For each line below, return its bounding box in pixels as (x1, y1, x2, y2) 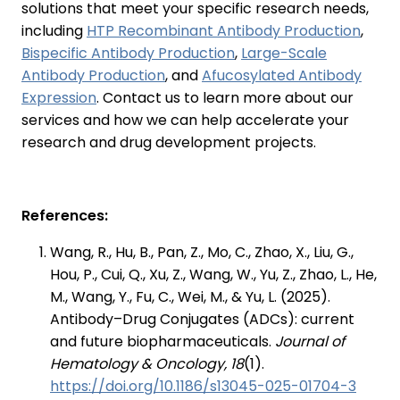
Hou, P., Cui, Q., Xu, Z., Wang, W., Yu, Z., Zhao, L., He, (50, 264, 377, 286)
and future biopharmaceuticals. (50, 331, 275, 353)
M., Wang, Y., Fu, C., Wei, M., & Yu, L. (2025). (50, 287, 330, 308)
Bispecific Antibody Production (21, 43, 235, 64)
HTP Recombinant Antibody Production (87, 21, 361, 42)
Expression (21, 87, 96, 109)
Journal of (275, 331, 345, 353)
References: (21, 205, 108, 227)
